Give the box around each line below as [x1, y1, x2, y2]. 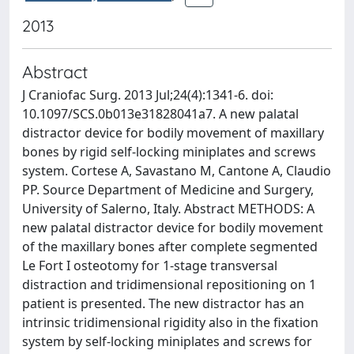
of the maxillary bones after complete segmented [22, 238, 318, 255]
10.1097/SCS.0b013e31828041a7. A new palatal [22, 105, 299, 122]
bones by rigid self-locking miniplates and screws [22, 143, 316, 160]
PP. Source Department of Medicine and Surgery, [22, 181, 314, 198]
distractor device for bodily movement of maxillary [22, 124, 324, 141]
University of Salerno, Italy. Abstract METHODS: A [22, 200, 314, 217]
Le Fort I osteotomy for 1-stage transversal [22, 257, 277, 274]
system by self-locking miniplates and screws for [22, 333, 312, 350]
